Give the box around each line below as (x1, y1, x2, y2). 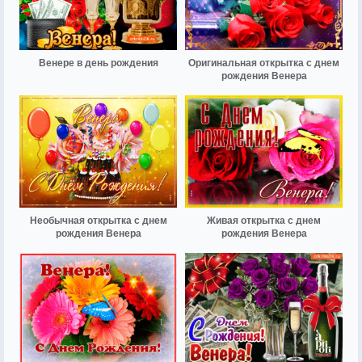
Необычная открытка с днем (29, 214, 167, 226)
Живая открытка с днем (207, 214, 321, 226)
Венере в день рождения (38, 57, 158, 69)
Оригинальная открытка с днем (188, 57, 339, 69)
